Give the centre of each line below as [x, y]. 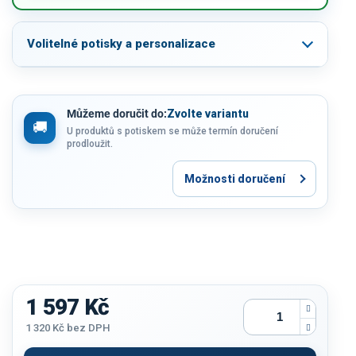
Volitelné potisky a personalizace [121, 44]
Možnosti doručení [235, 178]
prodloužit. [90, 143]
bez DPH [87, 327]
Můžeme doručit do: [117, 113]
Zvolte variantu [208, 113]
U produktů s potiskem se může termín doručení [172, 131]
